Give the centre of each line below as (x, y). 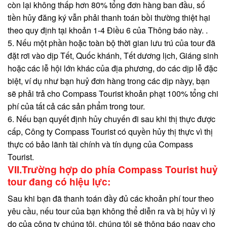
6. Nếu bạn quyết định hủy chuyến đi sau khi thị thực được (111, 119)
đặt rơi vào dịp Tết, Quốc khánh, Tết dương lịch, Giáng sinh (113, 55)
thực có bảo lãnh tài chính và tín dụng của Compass (100, 144)
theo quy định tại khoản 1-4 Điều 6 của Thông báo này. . (108, 30)
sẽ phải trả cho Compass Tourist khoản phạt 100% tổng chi (113, 93)
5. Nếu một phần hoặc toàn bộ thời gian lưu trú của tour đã (111, 43)
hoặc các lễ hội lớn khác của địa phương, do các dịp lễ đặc (112, 68)
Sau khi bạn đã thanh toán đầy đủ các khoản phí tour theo (111, 199)
